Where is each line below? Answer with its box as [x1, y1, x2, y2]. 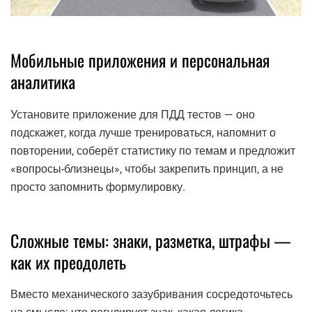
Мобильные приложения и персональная [10, 47, 270, 73]
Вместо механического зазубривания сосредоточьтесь [10, 288, 292, 302]
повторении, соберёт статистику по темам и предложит [10, 143, 295, 157]
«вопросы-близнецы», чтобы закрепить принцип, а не [10, 162, 283, 175]
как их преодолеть [10, 249, 126, 274]
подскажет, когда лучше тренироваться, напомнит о [10, 125, 276, 139]
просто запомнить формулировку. [10, 180, 185, 194]
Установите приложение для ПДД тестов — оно [10, 107, 255, 121]
